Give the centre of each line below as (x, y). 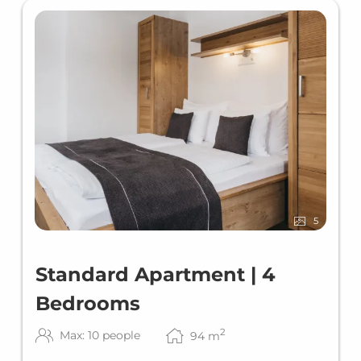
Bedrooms (88, 303)
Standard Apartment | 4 (156, 274)
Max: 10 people (100, 335)
